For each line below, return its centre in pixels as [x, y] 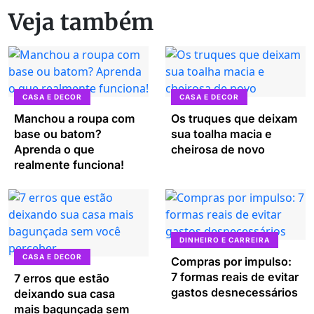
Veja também [81, 23]
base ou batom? [58, 134]
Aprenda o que [54, 150]
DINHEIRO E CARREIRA [225, 240]
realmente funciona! [69, 165]
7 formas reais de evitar [235, 277]
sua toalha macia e [221, 134]
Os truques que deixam [234, 119]
